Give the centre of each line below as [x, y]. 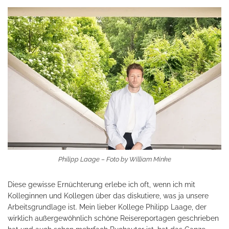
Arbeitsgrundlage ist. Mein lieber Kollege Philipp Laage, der [107, 207]
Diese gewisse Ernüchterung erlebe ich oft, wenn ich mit [101, 184]
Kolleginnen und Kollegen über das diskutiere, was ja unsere [108, 196]
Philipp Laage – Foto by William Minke [114, 159]
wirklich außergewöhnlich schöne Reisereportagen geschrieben [113, 218]
